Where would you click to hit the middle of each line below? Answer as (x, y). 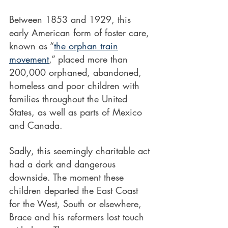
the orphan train (86, 46)
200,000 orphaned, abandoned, (77, 72)
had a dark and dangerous (64, 164)
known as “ (32, 46)
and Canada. (36, 125)
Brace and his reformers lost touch (78, 217)
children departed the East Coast (75, 190)
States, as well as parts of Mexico (77, 112)
